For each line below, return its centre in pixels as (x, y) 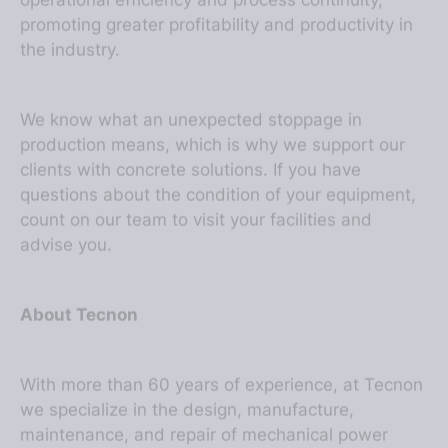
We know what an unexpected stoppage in (191, 99)
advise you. (66, 224)
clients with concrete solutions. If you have (191, 149)
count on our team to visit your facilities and (196, 199)
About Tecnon (79, 294)
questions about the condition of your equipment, (218, 174)
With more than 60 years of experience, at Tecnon (222, 364)
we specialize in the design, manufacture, (187, 389)
